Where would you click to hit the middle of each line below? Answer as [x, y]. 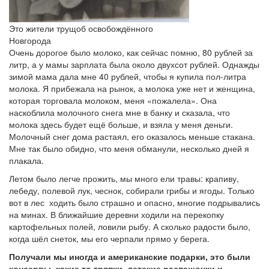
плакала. [26, 160]
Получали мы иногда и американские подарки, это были [130, 256]
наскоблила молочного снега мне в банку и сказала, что [119, 112]
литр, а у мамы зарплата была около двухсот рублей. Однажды [134, 64]
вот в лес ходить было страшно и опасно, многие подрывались [134, 202]
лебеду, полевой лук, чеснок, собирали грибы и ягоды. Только [132, 190]
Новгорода [30, 40]
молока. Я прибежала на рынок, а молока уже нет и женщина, [132, 88]
